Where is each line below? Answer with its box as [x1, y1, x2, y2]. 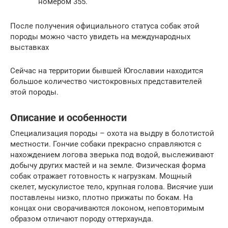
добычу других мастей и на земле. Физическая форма [10, 161, 206, 170]
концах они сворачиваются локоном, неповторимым [10, 204, 204, 213]
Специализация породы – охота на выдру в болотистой [10, 129, 214, 138]
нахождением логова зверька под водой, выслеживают [10, 150, 214, 159]
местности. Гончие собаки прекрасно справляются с [10, 139, 202, 149]
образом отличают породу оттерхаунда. [10, 214, 153, 223]
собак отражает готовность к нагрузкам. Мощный [10, 172, 192, 181]
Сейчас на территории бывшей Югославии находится [10, 66, 203, 75]
